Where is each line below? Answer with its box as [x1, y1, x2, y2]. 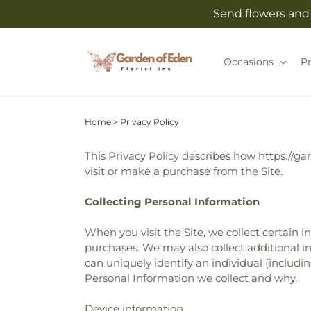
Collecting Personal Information [85, 195, 260, 208]
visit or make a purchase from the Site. [85, 165, 283, 178]
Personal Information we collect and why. [85, 271, 297, 285]
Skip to [19, 2, 60, 16]
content [19, 15, 65, 28]
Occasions [223, 56, 274, 68]
